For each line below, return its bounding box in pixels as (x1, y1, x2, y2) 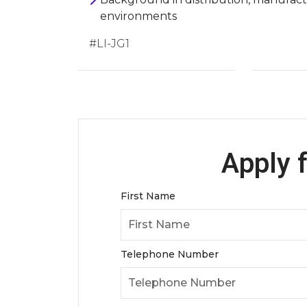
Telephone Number (121, 247, 219, 260)
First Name (121, 189, 176, 202)
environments (100, 10, 177, 23)
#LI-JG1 (89, 37, 130, 50)
